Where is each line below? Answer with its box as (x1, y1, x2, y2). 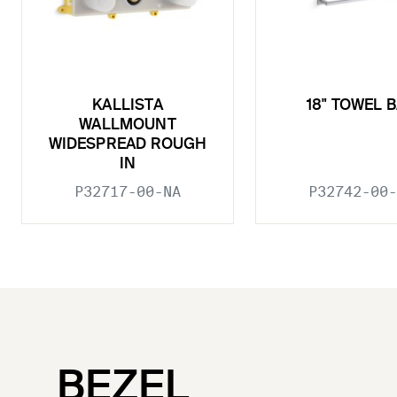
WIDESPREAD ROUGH (48, 136, 207, 152)
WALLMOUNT (79, 117, 176, 133)
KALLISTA (92, 97, 163, 113)
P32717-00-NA (74, 183, 181, 200)
